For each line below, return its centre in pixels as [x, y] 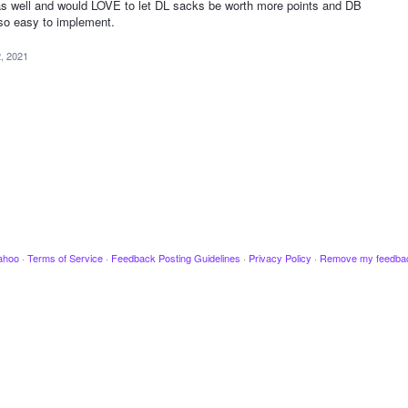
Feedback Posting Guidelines [175, 258]
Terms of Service [65, 258]
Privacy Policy [280, 258]
